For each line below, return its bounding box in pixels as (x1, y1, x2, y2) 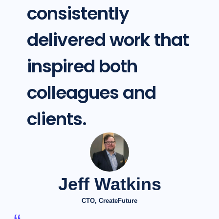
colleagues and (26, 80, 156, 106)
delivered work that (26, 27, 189, 53)
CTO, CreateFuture (82, 197, 137, 205)
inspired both (26, 54, 137, 79)
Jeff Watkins (58, 174, 161, 195)
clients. (26, 107, 87, 132)
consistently (26, 1, 129, 26)
